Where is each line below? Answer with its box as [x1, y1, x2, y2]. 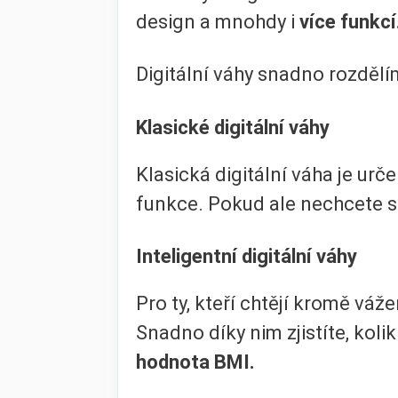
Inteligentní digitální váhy [136, 245, 357, 268]
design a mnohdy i [136, 10, 295, 33]
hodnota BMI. [136, 351, 255, 374]
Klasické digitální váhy [136, 115, 330, 139]
